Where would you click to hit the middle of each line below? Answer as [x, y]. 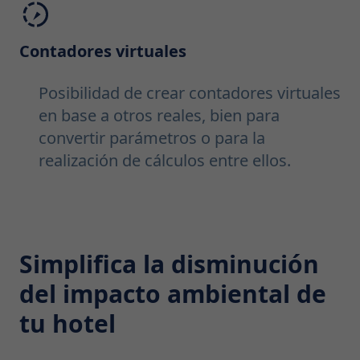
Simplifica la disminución [169, 264]
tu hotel [67, 324]
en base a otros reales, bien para [159, 116]
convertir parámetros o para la [152, 138]
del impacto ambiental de [173, 294]
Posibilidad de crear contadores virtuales [190, 93]
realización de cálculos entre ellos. [165, 161]
